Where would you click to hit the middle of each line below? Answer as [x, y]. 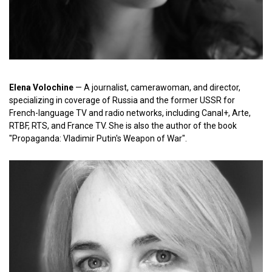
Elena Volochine [41, 87]
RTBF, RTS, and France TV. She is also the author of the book [123, 126]
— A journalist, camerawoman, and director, [157, 87]
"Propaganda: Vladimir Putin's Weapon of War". [98, 138]
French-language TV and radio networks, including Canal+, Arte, [130, 113]
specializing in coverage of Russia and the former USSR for [122, 100]
